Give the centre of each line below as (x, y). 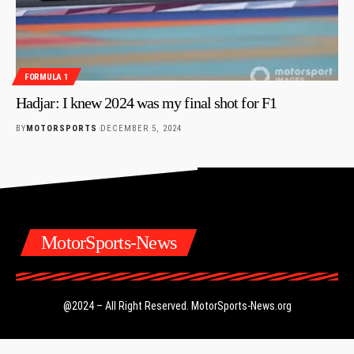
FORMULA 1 (47, 77)
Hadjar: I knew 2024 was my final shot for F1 (147, 103)
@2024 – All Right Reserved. (127, 306)
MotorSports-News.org (241, 306)
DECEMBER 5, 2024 (141, 129)
